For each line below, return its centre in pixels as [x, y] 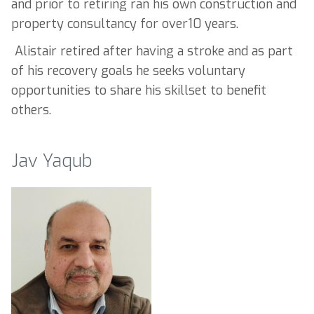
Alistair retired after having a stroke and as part [152, 52]
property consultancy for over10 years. [125, 24]
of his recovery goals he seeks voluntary [128, 71]
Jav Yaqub [52, 160]
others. [31, 110]
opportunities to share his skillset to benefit [139, 91]
